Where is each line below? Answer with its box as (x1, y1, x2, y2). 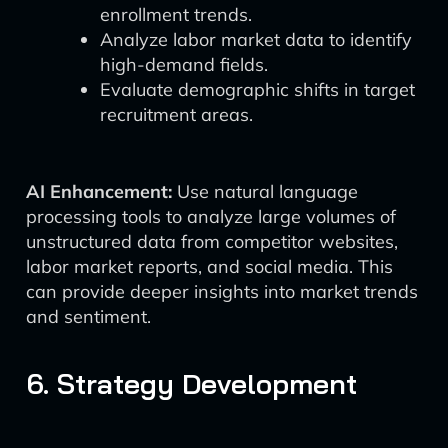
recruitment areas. (100, 103, 253, 126)
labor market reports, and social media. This (26, 255, 393, 278)
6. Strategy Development (26, 366, 357, 401)
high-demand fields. (100, 53, 268, 76)
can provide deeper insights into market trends (26, 280, 418, 303)
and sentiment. (26, 305, 151, 328)
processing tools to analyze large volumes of (26, 205, 396, 228)
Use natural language (172, 180, 358, 203)
